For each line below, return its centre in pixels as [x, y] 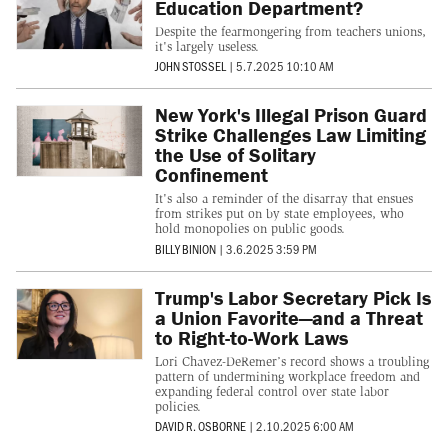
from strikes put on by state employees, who [279, 214]
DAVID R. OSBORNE [200, 425]
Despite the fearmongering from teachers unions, [290, 31]
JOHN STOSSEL [190, 66]
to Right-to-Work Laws [251, 337]
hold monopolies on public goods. [249, 229]
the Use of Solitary [235, 155]
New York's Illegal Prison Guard [290, 115]
